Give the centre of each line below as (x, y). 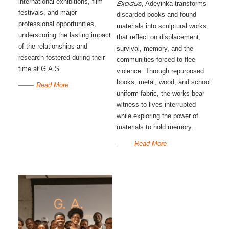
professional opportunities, (57, 24)
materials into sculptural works (161, 26)
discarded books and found (156, 15)
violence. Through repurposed (160, 71)
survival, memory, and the (155, 48)
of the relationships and (53, 46)
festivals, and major (47, 13)
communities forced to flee (156, 60)
